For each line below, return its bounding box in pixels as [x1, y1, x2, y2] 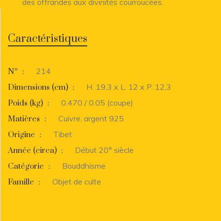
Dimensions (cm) [8, 82, 70, 92]
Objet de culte [52, 176, 101, 186]
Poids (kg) [8, 98, 45, 108]
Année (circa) [8, 145, 59, 155]
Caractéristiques [8, 32, 87, 45]
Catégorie [8, 161, 46, 171]
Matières [8, 113, 42, 124]
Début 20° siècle [75, 145, 134, 155]
